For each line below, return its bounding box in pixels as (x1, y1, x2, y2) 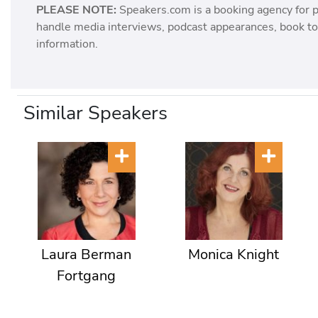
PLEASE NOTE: (36, 2, 117, 18)
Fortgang (57, 265, 116, 285)
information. (36, 36, 99, 53)
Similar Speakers (23, 100, 168, 127)
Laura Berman (41, 244, 132, 264)
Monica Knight (188, 244, 280, 264)
